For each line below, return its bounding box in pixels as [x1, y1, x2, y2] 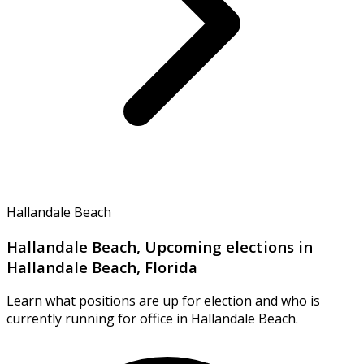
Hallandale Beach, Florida [6, 256, 197, 277]
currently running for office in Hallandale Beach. [6, 310, 298, 328]
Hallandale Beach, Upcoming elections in [6, 236, 313, 257]
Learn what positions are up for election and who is [6, 292, 320, 310]
